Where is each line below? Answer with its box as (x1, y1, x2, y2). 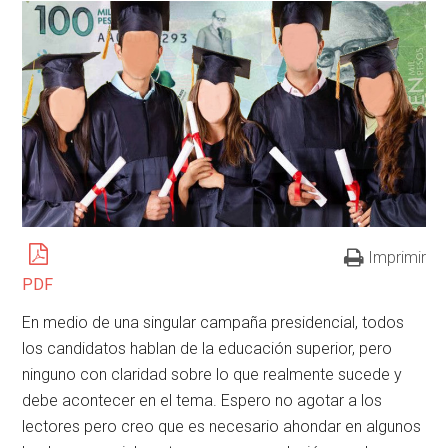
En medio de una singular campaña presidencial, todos (22, 312, 405, 332)
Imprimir (367, 247, 426, 267)
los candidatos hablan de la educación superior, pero (22, 338, 393, 358)
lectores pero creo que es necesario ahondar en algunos (22, 416, 422, 436)
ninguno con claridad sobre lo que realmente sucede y (22, 364, 403, 384)
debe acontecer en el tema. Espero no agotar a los (22, 390, 383, 410)
